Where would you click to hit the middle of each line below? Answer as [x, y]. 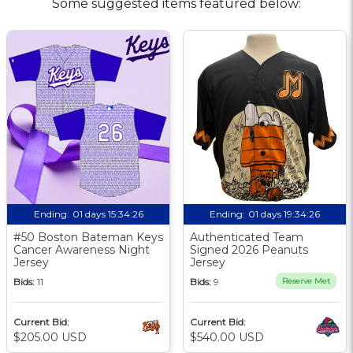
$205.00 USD [50, 337]
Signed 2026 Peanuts [249, 249]
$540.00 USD [227, 337]
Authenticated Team [247, 237]
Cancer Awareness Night [82, 249]
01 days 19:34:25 [284, 214]
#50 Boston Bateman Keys [88, 237]
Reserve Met [306, 281]
